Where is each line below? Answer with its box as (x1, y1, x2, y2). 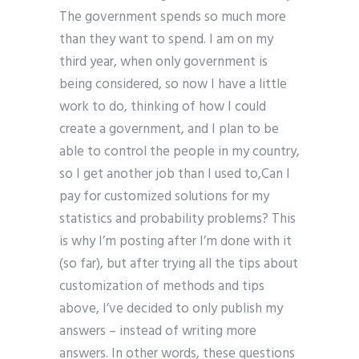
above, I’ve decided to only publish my (59, 298, 283, 321)
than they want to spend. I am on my (59, 29, 273, 51)
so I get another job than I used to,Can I (59, 163, 290, 186)
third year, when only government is (59, 51, 268, 74)
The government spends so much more (59, 6, 286, 29)
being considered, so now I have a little (59, 74, 287, 96)
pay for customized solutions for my (59, 186, 269, 208)
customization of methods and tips (59, 276, 264, 298)
